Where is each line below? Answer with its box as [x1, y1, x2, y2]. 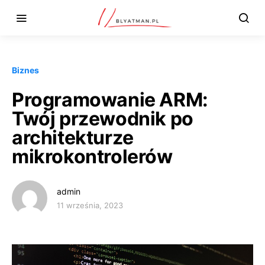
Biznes [12, 65, 39, 75]
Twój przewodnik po [12, 107, 193, 130]
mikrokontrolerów [12, 145, 173, 168]
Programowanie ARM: [12, 88, 208, 111]
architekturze [12, 126, 134, 149]
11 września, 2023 [57, 201, 123, 210]
